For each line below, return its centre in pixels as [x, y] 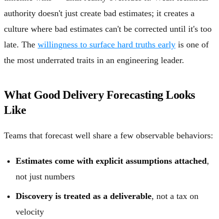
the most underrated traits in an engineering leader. [94, 60]
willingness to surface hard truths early [107, 44]
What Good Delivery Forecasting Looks [99, 95]
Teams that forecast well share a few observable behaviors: [109, 135]
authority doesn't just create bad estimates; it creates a [99, 13]
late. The [21, 44]
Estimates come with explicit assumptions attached [111, 161]
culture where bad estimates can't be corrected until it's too [108, 29]
